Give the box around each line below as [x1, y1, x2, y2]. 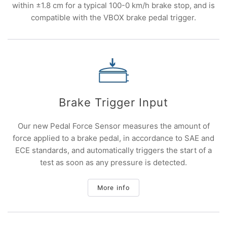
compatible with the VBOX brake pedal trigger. [31, 13, 196, 22]
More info [97, 184, 130, 192]
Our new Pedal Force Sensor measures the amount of [17, 121, 210, 131]
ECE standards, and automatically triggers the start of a [15, 145, 212, 155]
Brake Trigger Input [59, 96, 168, 109]
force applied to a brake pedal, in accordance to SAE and [13, 133, 214, 143]
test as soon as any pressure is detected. [40, 158, 187, 167]
